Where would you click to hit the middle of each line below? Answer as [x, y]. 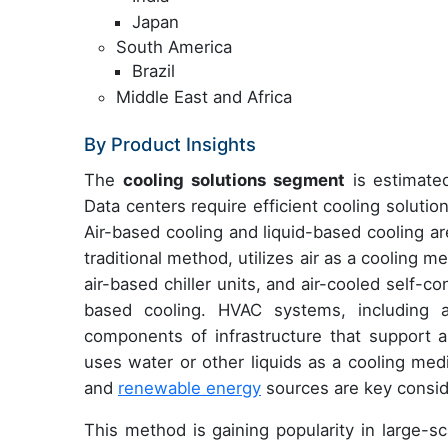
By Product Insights [170, 143]
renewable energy [189, 387]
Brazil [153, 71]
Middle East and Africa [204, 96]
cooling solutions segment [233, 179]
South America [174, 47]
